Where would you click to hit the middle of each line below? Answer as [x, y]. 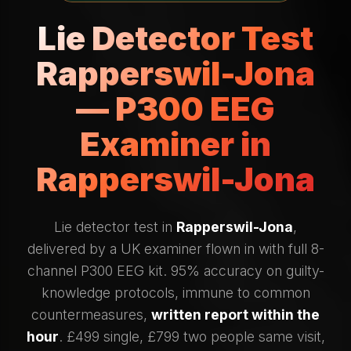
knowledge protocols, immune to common [175, 292]
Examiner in [175, 144]
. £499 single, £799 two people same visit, [192, 336]
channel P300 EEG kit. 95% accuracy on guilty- [175, 270]
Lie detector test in [115, 226]
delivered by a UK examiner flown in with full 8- [175, 248]
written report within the [235, 314]
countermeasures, [91, 314]
